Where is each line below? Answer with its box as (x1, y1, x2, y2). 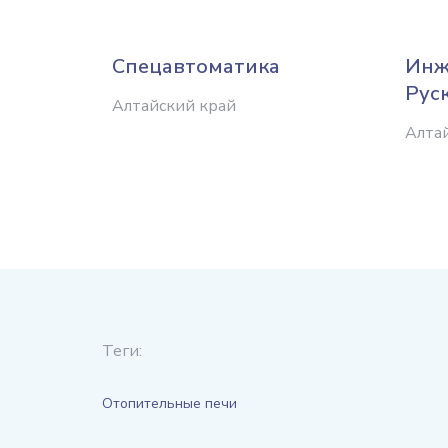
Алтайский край (112, 94, 236, 117)
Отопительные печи (102, 393, 237, 413)
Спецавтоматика (112, 52, 280, 80)
